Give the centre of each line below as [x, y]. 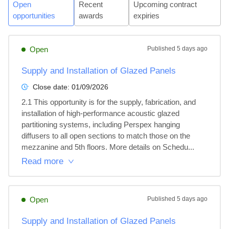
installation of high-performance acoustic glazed [101, 113]
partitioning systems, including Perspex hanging [102, 124]
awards [91, 16]
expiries [146, 16]
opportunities [34, 16]
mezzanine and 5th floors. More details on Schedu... [108, 147]
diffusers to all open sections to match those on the [107, 136]
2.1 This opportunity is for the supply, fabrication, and [110, 102]
